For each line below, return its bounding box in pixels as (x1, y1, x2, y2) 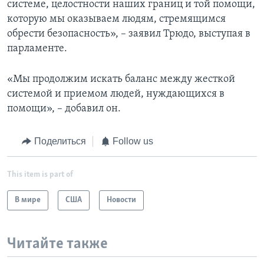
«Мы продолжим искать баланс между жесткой (7, 74, 235, 85)
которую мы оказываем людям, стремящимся (7, 14, 226, 25)
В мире (15, 195, 41, 204)
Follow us (113, 136, 153, 147)
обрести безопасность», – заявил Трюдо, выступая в (7, 28, 250, 40)
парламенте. (7, 43, 67, 55)
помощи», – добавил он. (7, 103, 121, 115)
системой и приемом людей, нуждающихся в (7, 88, 225, 100)
